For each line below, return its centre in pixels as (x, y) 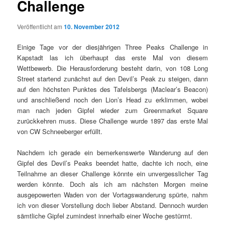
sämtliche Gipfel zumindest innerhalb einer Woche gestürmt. (105, 216)
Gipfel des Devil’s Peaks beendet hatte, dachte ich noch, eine (113, 163)
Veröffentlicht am (41, 27)
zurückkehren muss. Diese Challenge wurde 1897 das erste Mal (113, 121)
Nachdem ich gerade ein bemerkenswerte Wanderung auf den (113, 153)
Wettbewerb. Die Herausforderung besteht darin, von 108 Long (113, 68)
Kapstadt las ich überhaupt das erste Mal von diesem (113, 58)
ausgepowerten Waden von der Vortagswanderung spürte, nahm (113, 195)
